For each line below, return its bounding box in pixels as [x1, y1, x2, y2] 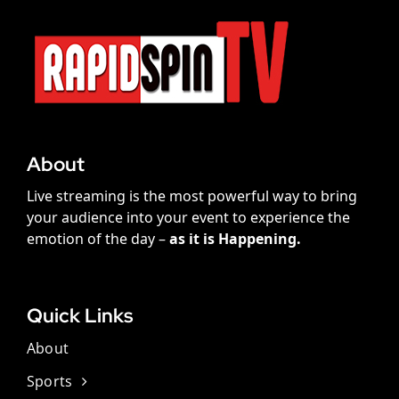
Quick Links [26, 303, 134, 330]
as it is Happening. [168, 229, 301, 249]
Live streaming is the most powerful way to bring [26, 186, 357, 207]
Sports [26, 371, 73, 392]
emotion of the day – [26, 229, 169, 249]
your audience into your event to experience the [26, 208, 350, 228]
